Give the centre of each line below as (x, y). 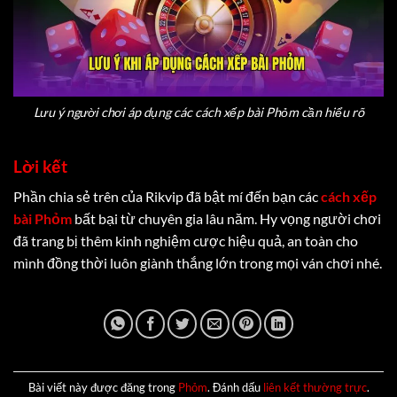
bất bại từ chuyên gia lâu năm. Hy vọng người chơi (226, 219)
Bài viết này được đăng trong (103, 387)
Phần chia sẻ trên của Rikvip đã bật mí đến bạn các (167, 197)
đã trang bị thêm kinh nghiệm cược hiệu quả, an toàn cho (186, 241)
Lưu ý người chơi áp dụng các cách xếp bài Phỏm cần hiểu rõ (198, 113)
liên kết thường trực (315, 387)
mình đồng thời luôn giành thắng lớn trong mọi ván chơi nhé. (198, 263)
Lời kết (40, 166)
